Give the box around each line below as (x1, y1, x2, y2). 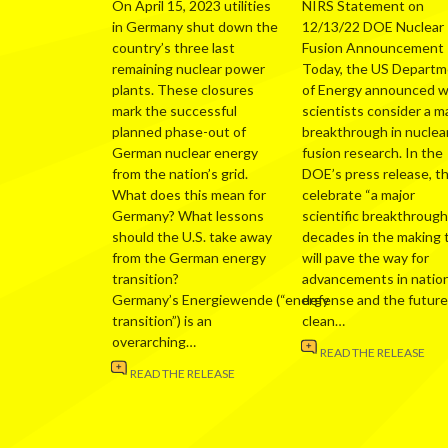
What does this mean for (112, 186, 266, 204)
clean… (302, 312, 345, 330)
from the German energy (112, 249, 266, 267)
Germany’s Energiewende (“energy (112, 291, 329, 309)
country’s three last (112, 39, 235, 57)
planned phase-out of (112, 123, 246, 141)
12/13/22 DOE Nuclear (302, 18, 444, 36)
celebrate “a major (302, 186, 415, 204)
